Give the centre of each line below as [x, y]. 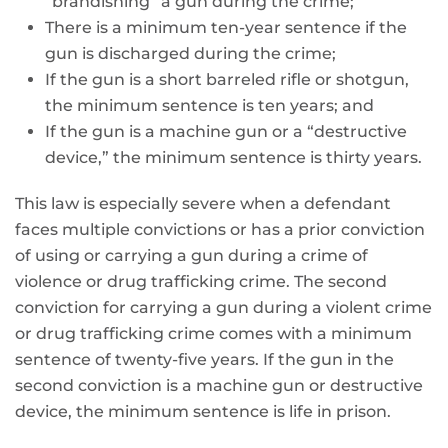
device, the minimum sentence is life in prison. [203, 411]
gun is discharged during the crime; [190, 53]
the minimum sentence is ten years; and [209, 105]
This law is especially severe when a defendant [203, 203]
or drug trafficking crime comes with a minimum [213, 333]
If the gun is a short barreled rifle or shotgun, [227, 79]
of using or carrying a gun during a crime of [191, 255]
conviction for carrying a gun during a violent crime [223, 307]
